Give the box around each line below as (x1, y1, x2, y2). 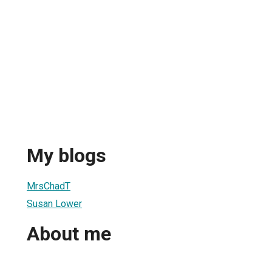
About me (27, 222, 111, 246)
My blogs (27, 144, 106, 168)
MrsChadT (27, 180, 70, 192)
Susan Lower (27, 197, 82, 209)
